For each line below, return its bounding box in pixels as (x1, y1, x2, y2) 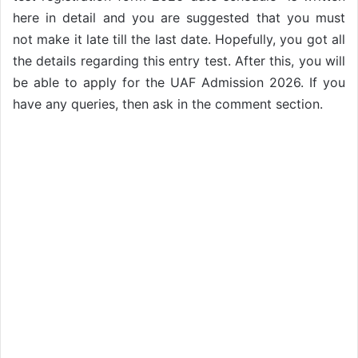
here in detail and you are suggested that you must (13, 10, 345, 26)
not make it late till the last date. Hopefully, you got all (13, 31, 345, 48)
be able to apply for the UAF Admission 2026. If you (13, 74, 345, 91)
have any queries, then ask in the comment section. (13, 96, 323, 113)
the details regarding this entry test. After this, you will (13, 53, 345, 70)
